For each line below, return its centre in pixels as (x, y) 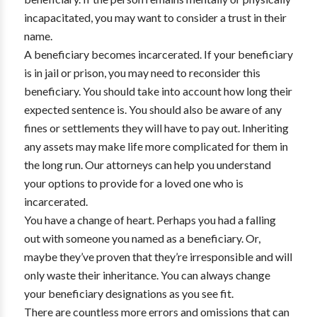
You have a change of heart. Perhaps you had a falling (150, 220)
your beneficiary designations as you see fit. (128, 293)
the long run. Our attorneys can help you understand (147, 165)
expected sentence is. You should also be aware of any (152, 109)
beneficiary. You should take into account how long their (158, 91)
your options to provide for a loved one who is (133, 183)
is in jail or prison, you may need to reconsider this (142, 73)
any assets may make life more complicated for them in (156, 146)
